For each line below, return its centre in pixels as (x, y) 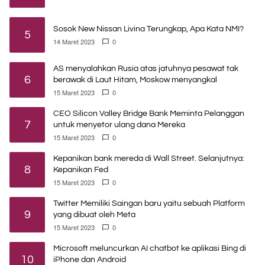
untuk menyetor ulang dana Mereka (119, 125)
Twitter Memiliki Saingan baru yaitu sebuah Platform (149, 203)
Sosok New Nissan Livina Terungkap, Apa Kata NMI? (148, 29)
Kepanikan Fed (81, 169)
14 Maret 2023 (74, 42)
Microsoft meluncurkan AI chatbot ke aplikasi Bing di (150, 248)
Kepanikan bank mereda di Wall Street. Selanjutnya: (149, 158)
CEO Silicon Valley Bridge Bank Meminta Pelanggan (149, 113)
